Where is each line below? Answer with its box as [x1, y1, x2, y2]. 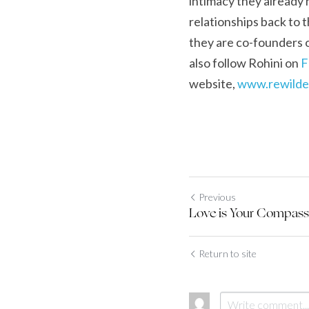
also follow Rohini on [189, 54, 301, 70]
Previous [199, 190, 236, 203]
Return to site [199, 247, 257, 259]
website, [189, 75, 237, 91]
